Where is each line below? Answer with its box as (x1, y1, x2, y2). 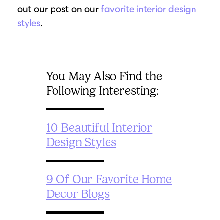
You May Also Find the (46, 69, 163, 83)
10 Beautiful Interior (46, 121, 153, 135)
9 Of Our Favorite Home (46, 172, 172, 187)
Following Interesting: (46, 84, 160, 98)
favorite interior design (101, 3, 196, 15)
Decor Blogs (46, 187, 110, 201)
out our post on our (17, 3, 101, 15)
